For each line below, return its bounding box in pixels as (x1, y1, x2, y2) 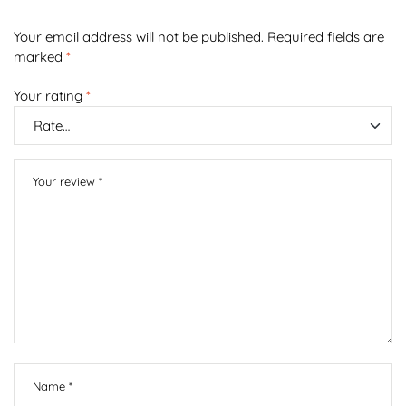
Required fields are (267, 28, 384, 46)
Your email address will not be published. (14, 28, 264, 46)
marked (14, 48, 66, 66)
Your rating (14, 87, 86, 105)
